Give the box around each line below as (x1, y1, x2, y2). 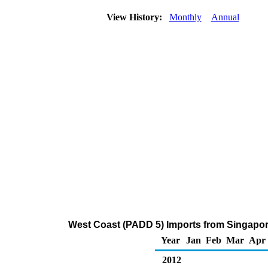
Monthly (169, 12, 202, 22)
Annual (211, 12, 239, 22)
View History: (103, 12, 167, 22)
